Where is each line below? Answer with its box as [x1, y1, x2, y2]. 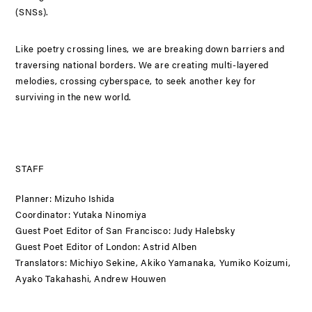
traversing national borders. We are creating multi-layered [15, 58, 270, 71]
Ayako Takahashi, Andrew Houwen [15, 272, 166, 285]
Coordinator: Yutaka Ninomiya [15, 208, 147, 221]
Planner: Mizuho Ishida [15, 192, 115, 205]
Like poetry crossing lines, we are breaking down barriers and [15, 42, 286, 55]
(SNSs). [15, 5, 49, 18]
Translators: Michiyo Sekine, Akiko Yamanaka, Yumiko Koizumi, [15, 256, 291, 269]
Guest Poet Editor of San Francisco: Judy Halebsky [15, 224, 235, 237]
